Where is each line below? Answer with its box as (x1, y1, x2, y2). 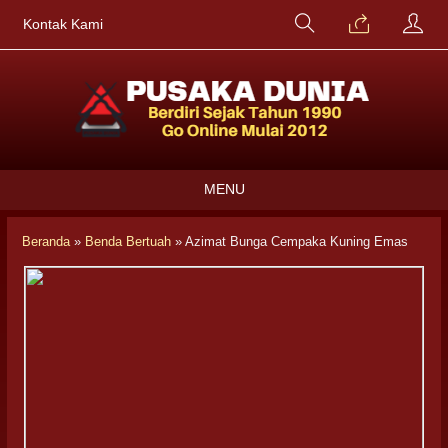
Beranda (22, 234, 70, 249)
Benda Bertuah (85, 234, 171, 249)
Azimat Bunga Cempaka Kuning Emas (185, 234, 408, 249)
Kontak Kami (23, 17, 103, 32)
